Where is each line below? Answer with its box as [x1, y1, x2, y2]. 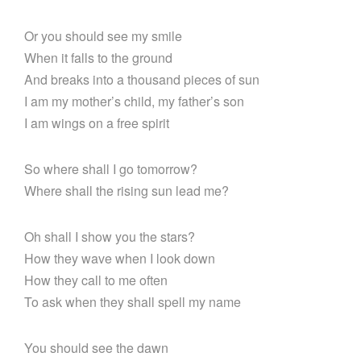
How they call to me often [24, 271, 168, 290]
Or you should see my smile [24, 27, 182, 46]
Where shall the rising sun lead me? [24, 181, 229, 201]
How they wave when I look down [24, 249, 215, 268]
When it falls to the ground [24, 48, 172, 68]
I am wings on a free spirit [24, 114, 169, 133]
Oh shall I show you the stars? [24, 227, 195, 247]
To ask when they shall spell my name [24, 293, 241, 312]
